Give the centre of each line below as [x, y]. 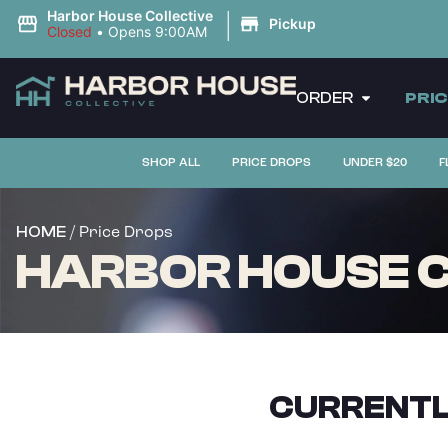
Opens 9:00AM [157, 31]
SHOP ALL [170, 162]
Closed [69, 31]
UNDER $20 [374, 162]
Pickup [292, 23]
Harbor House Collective [129, 15]
